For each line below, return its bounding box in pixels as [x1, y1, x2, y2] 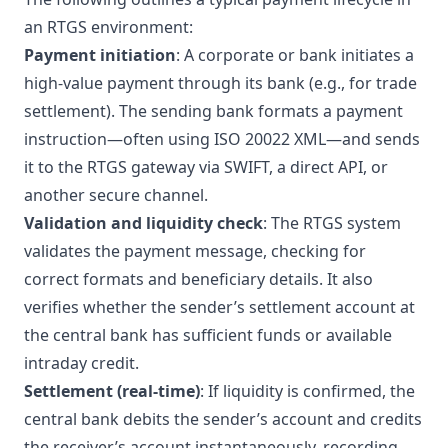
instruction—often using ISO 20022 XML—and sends [24, 128, 420, 150]
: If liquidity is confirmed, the [200, 380, 415, 402]
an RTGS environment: [24, 16, 193, 38]
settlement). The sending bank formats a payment [24, 100, 403, 122]
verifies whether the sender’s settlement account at [24, 296, 415, 318]
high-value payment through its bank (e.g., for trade [24, 72, 417, 94]
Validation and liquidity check [24, 212, 263, 234]
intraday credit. [24, 352, 139, 374]
